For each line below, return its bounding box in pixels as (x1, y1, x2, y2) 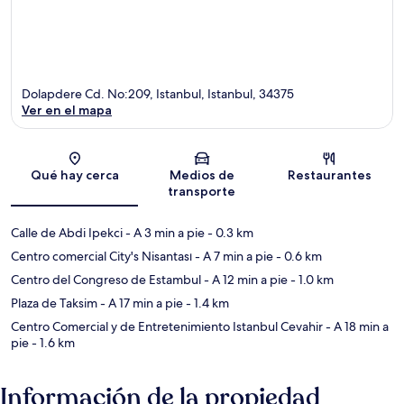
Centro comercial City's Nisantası (11, 247, 192, 264)
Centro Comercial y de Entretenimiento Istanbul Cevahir (11, 317, 323, 335)
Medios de (169, 166, 234, 183)
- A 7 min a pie (192, 247, 273, 264)
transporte (168, 182, 236, 199)
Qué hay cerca (30, 166, 119, 183)
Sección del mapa (200, 155, 293, 171)
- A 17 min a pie (97, 294, 183, 311)
